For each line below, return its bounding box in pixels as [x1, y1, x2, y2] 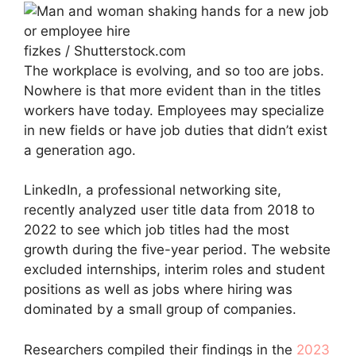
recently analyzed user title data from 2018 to [24, 202, 315, 218]
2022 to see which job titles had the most [24, 222, 289, 238]
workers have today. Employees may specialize [24, 102, 324, 118]
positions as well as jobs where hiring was [24, 281, 292, 297]
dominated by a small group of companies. [24, 301, 296, 317]
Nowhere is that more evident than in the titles [24, 82, 321, 99]
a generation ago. [24, 141, 136, 158]
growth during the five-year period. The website [24, 242, 331, 257]
